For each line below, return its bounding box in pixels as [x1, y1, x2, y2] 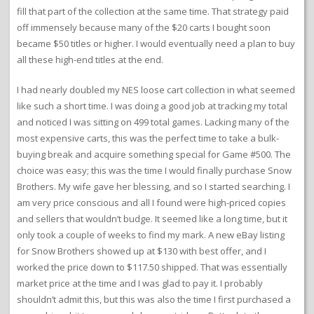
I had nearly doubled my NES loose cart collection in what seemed [17, 83, 295, 96]
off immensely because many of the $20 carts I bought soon [17, 20, 271, 34]
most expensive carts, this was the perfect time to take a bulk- [17, 131, 279, 144]
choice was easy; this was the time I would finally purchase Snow [17, 163, 292, 177]
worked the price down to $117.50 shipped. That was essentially [17, 260, 287, 273]
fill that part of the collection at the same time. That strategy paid [17, 4, 289, 18]
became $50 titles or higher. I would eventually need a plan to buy [17, 36, 295, 50]
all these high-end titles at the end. [17, 53, 163, 66]
